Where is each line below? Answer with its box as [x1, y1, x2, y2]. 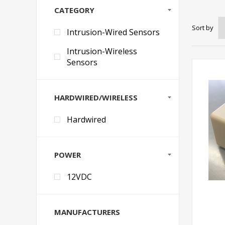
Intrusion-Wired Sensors [67, 27, 160, 38]
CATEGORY [54, 5, 94, 15]
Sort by [192, 23, 213, 32]
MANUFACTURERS [54, 207, 120, 217]
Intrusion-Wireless [67, 46, 137, 57]
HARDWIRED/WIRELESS [54, 92, 138, 102]
